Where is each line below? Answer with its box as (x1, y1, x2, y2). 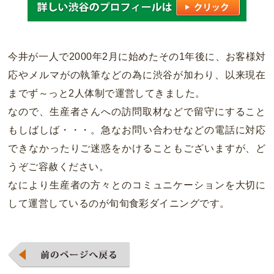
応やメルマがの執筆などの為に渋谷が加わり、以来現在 (8, 69, 266, 80)
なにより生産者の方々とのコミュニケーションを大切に (8, 179, 266, 190)
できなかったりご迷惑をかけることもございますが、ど (8, 143, 266, 154)
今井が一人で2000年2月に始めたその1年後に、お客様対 (8, 51, 266, 62)
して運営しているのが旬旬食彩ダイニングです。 (8, 198, 230, 209)
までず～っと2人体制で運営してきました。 (8, 87, 206, 98)
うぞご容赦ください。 (8, 161, 109, 172)
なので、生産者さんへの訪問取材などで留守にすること (8, 106, 266, 117)
